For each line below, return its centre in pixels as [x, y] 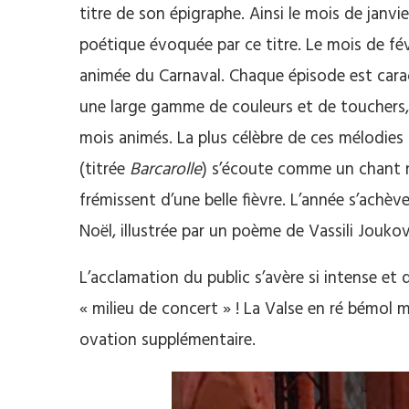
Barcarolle [166, 170]
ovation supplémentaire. [168, 341]
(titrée [105, 170]
